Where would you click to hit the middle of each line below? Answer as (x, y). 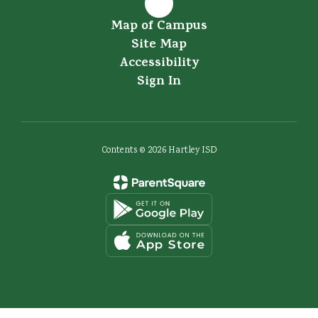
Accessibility (159, 64)
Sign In (159, 82)
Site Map (159, 45)
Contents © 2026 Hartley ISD (159, 151)
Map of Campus (159, 27)
